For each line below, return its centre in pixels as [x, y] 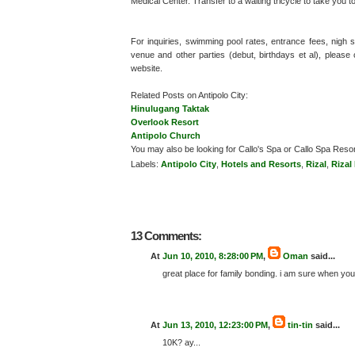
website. [147, 68]
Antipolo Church [166, 135]
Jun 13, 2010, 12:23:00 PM [215, 325]
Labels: [146, 164]
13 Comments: [166, 235]
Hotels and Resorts [261, 164]
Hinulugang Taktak [170, 108]
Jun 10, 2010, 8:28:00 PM [213, 256]
